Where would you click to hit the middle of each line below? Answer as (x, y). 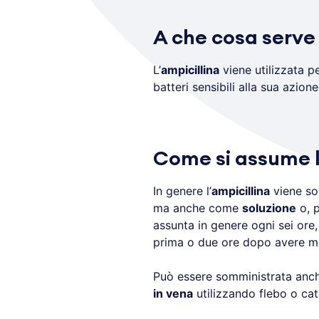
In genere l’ (182, 191)
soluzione (269, 208)
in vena (173, 293)
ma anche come (197, 208)
